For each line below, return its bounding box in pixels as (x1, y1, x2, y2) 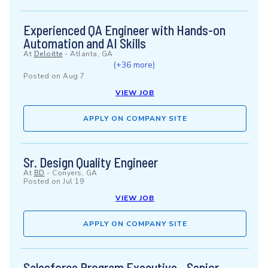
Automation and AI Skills (23, 35, 146, 51)
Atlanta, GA (70, 49, 113, 59)
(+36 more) (112, 59, 155, 71)
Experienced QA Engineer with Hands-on (23, 22, 226, 38)
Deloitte (33, 49, 63, 59)
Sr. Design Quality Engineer (23, 154, 158, 170)
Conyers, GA (52, 168, 98, 178)
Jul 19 (63, 176, 84, 186)
